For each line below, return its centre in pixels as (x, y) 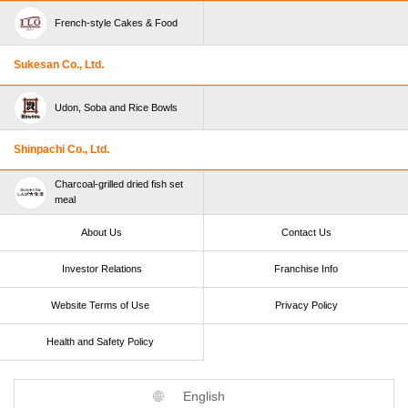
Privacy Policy (306, 305)
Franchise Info (306, 268)
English (204, 396)
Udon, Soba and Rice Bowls (116, 107)
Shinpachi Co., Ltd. (61, 149)
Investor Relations (102, 268)
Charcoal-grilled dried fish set (119, 184)
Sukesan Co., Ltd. (59, 64)
